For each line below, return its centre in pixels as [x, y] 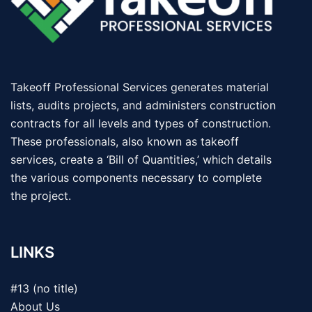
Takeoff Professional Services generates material [140, 87]
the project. [41, 196]
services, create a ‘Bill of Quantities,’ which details [141, 160]
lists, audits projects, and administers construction [143, 106]
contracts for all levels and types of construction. [141, 124]
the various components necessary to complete [136, 178]
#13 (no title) [44, 289]
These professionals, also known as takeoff [125, 142]
